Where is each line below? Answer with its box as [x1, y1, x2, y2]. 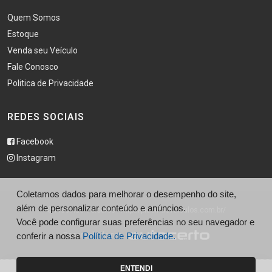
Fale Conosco [7, 62, 58, 72]
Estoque [7, 29, 39, 39]
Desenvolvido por [63, 231, 123, 239]
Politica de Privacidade [7, 78, 93, 88]
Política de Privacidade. [83, 231, 175, 241]
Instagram [15, 153, 56, 163]
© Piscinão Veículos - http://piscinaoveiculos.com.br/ [46, 206, 226, 214]
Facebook [15, 137, 53, 146]
